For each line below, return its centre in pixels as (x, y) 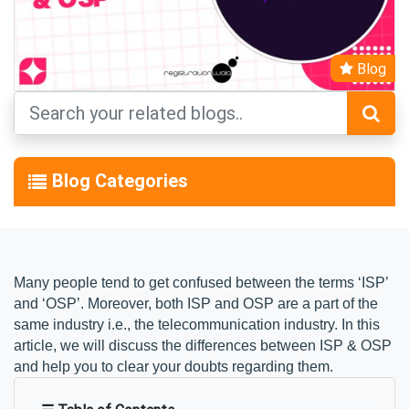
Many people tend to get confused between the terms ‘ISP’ (201, 282)
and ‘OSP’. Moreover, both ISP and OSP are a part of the (196, 303)
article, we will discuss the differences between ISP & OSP (203, 345)
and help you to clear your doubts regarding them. (173, 366)
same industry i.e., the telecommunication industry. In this (197, 324)
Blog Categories (120, 180)
